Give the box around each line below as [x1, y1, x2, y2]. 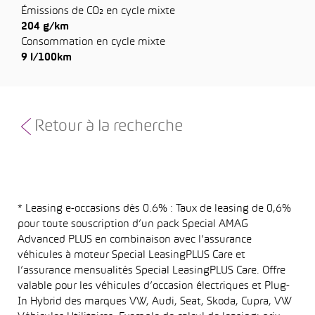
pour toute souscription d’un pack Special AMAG [18, 219, 248, 229]
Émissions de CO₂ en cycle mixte [21, 6, 175, 16]
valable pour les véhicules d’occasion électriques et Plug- [18, 281, 290, 291]
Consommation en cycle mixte [21, 37, 165, 47]
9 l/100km [21, 53, 72, 63]
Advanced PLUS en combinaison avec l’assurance [18, 235, 252, 245]
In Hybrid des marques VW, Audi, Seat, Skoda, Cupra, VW [18, 297, 292, 307]
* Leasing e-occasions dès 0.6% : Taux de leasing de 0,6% [18, 204, 291, 214]
